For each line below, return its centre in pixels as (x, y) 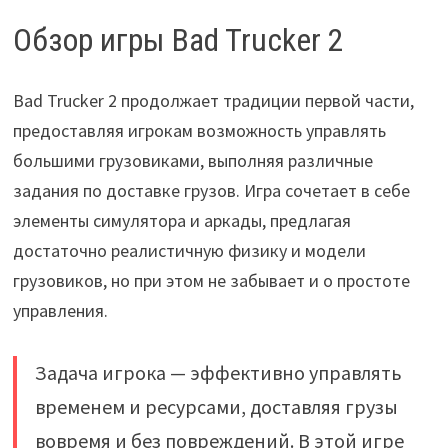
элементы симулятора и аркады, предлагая (181, 220)
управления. (60, 310)
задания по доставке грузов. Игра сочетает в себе (211, 190)
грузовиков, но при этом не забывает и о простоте (211, 280)
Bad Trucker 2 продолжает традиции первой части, (213, 100)
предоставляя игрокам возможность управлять (199, 130)
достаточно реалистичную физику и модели (189, 250)
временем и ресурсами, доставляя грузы (216, 406)
